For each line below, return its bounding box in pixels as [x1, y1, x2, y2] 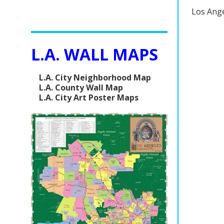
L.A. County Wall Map [39, 81, 123, 93]
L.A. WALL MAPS [31, 43, 158, 65]
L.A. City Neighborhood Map [39, 71, 151, 83]
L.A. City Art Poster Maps [39, 91, 138, 103]
